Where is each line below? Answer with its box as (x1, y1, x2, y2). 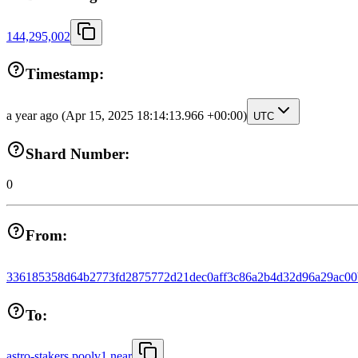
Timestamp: (26, 66, 104, 83)
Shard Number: (26, 145, 129, 162)
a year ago (6, 109, 62, 123)
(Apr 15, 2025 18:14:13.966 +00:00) (62, 109, 247, 123)
